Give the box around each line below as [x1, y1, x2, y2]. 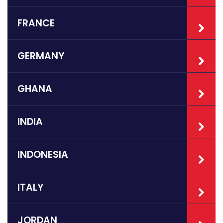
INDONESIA [17, 148, 68, 162]
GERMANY [17, 49, 64, 63]
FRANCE [17, 16, 55, 30]
